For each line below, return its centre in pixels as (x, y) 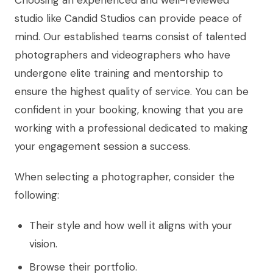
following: (37, 195)
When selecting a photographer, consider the (125, 176)
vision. (43, 243)
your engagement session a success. (102, 146)
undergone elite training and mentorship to (119, 73)
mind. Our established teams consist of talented (130, 36)
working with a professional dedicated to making (131, 128)
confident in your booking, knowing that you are (129, 109)
